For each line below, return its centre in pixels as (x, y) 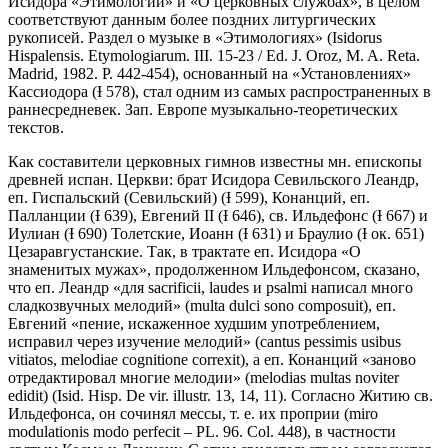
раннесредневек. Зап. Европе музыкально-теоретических (203, 109)
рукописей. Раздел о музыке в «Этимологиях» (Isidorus (195, 37)
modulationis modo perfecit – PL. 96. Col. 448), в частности (202, 431)
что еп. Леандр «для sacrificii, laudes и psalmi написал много (210, 287)
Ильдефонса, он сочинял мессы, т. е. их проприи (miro (193, 413)
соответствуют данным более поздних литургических (192, 19)
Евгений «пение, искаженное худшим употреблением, (194, 323)
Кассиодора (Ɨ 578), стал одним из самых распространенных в (219, 91)
